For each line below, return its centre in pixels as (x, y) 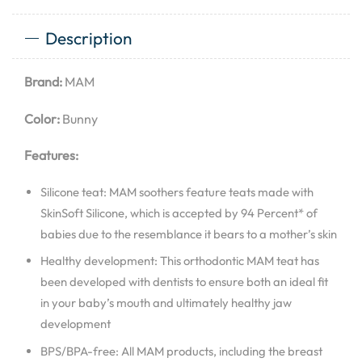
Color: (42, 118)
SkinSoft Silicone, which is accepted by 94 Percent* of (179, 213)
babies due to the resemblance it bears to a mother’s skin (189, 234)
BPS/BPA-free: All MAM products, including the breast (181, 351)
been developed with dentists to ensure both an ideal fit (184, 282)
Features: (51, 156)
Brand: (43, 82)
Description (88, 38)
